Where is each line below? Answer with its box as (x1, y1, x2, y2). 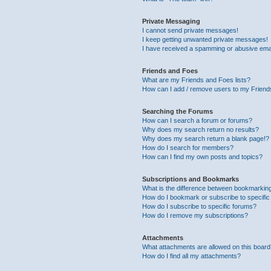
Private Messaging (142, 18, 201, 25)
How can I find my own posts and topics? (142, 153, 263, 160)
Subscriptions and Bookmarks (142, 175, 240, 183)
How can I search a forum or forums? (142, 117, 253, 124)
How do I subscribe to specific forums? (142, 203, 257, 210)
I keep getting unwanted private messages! (142, 36, 269, 43)
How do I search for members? (142, 144, 234, 151)
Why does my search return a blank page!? (142, 135, 270, 142)
